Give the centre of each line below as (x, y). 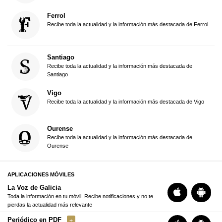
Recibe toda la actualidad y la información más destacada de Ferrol (127, 24)
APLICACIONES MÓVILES (41, 175)
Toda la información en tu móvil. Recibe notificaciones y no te (80, 196)
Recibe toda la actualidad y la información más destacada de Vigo (125, 102)
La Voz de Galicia (34, 187)
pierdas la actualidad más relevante (50, 204)
